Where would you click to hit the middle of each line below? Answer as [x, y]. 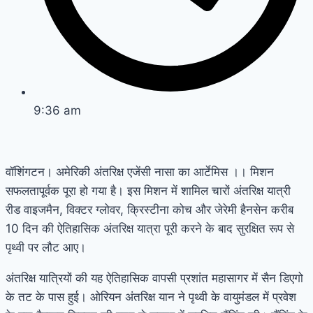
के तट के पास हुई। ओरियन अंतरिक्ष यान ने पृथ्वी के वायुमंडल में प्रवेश [151, 297]
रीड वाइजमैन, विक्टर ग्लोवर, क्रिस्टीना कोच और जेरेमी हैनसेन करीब [150, 209]
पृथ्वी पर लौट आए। [46, 247]
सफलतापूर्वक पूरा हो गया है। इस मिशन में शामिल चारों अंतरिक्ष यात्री [148, 190]
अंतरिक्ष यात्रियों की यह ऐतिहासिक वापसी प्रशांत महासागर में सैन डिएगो [154, 278]
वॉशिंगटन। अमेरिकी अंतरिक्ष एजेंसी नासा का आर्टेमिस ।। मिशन [140, 172]
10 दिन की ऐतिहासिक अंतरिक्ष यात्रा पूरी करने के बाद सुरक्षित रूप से [150, 228]
